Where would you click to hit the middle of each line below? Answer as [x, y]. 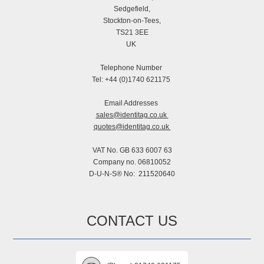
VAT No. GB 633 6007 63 [132, 151]
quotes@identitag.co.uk [132, 127]
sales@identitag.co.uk [132, 115]
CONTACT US [132, 221]
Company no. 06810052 [132, 162]
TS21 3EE [132, 33]
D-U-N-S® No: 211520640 [132, 174]
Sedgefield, [132, 9]
